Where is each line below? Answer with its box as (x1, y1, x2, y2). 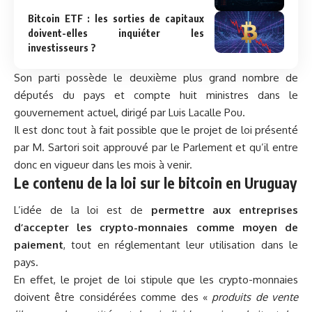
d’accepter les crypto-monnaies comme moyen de (14, 221, 298, 235)
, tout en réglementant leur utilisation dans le (63, 238, 298, 252)
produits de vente (212, 290, 298, 304)
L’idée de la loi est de (14, 203, 151, 217)
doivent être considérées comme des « (14, 290, 212, 304)
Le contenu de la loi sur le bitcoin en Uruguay (14, 173, 297, 192)
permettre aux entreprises (150, 203, 298, 217)
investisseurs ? (28, 41, 96, 54)
